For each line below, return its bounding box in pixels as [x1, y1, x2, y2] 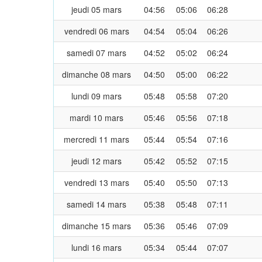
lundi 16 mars [71, 241, 122, 253]
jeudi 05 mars [71, 3, 122, 15]
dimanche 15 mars [62, 219, 131, 232]
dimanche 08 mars [62, 68, 131, 80]
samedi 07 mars [67, 46, 126, 58]
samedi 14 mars [67, 198, 126, 210]
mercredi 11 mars [64, 133, 129, 145]
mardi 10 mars [70, 111, 123, 123]
